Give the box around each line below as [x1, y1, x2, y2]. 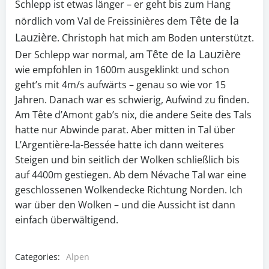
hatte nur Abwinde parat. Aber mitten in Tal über [15, 123, 235, 137]
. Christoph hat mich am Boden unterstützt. [57, 31, 254, 45]
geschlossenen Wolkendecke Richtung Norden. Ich [15, 183, 243, 197]
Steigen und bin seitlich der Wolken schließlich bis [15, 153, 240, 167]
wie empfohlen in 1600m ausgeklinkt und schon [15, 63, 229, 77]
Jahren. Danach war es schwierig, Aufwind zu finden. [15, 93, 249, 107]
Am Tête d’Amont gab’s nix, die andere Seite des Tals [15, 108, 252, 122]
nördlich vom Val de [15, 14, 107, 28]
